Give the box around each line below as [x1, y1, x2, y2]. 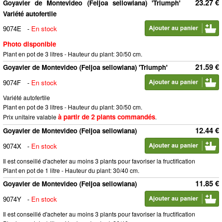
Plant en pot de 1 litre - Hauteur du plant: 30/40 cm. [3, 166, 139, 174]
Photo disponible [3, 39, 56, 49]
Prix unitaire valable [3, 112, 58, 121]
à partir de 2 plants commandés [58, 112, 155, 121]
